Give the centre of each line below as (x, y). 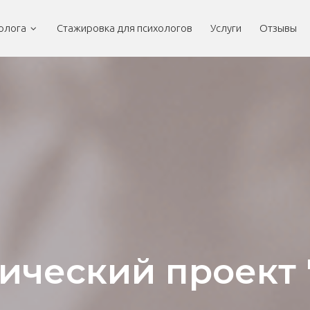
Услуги (226, 28)
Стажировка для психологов (125, 28)
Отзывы (278, 28)
